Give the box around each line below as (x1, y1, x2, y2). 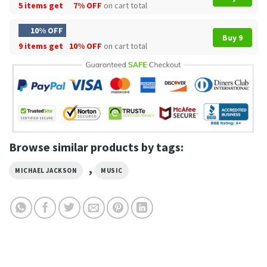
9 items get (18, 40, 65, 51)
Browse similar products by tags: (9, 139, 184, 154)
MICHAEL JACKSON (15, 166, 77, 175)
